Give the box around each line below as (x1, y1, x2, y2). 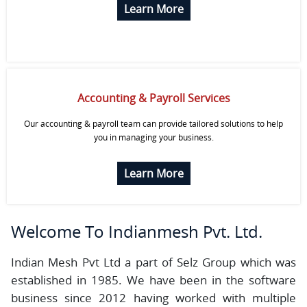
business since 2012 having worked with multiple (11, 290, 296, 306)
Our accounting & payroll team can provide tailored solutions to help (24, 118, 283, 130)
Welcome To (11, 220, 108, 243)
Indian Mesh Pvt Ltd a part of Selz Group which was (11, 254, 296, 270)
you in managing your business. (93, 132, 214, 143)
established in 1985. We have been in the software (11, 272, 296, 288)
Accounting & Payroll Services (77, 90, 230, 106)
